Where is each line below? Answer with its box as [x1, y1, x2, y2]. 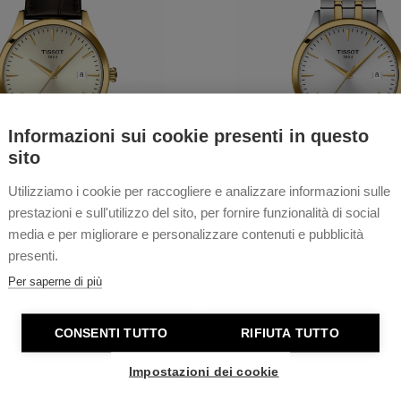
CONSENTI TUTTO [54, 326, 168, 339]
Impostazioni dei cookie [129, 364, 279, 378]
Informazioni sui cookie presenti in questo [8, 125, 369, 145]
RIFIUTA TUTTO [241, 326, 339, 339]
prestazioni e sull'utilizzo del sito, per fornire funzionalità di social [8, 204, 380, 219]
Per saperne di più [8, 274, 102, 287]
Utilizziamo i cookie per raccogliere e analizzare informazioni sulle [8, 183, 390, 198]
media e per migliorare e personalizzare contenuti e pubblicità [8, 226, 363, 241]
